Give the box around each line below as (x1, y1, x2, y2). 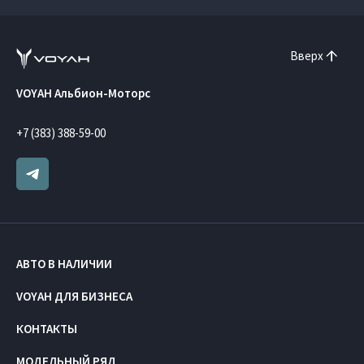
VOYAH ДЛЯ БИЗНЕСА (16, 288, 132, 305)
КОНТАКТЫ (16, 321, 77, 337)
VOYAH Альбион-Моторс (16, 85, 150, 102)
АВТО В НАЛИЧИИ (16, 256, 112, 272)
